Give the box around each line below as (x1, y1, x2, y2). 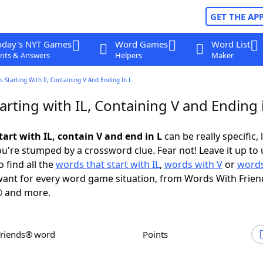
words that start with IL (55, 158, 160, 171)
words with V (164, 158, 222, 171)
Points (148, 228, 168, 240)
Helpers (114, 50, 142, 60)
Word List (211, 38, 250, 50)
